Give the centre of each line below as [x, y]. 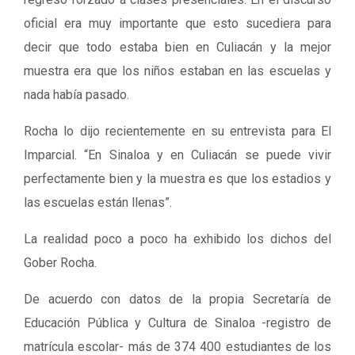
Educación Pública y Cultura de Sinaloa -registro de [177, 323]
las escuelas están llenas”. [98, 202]
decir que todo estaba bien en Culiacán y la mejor [177, 47]
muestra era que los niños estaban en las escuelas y [177, 71]
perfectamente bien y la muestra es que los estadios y [177, 179]
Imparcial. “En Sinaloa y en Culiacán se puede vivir [177, 155]
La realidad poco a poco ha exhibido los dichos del [177, 239]
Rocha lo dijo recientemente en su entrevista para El [177, 131]
